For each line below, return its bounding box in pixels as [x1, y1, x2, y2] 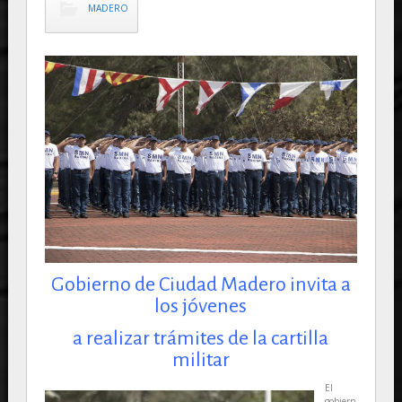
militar [171, 349, 230, 371]
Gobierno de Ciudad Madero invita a [50, 274, 351, 296]
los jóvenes [154, 295, 248, 318]
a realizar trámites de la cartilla [73, 328, 329, 350]
